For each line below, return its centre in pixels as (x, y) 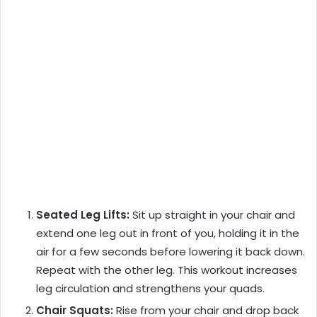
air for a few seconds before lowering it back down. (171, 252)
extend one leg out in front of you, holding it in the (168, 234)
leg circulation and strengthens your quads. (150, 289)
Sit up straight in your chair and (212, 215)
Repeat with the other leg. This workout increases (167, 270)
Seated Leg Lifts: (83, 215)
